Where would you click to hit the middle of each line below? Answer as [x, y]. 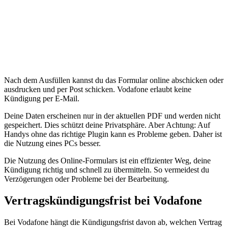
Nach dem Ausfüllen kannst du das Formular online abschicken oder [114, 80]
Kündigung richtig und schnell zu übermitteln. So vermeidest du [107, 170]
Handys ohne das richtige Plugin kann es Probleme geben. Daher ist [113, 134]
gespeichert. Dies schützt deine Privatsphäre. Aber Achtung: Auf [107, 125]
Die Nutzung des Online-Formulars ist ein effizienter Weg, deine [107, 161]
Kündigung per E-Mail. [42, 99]
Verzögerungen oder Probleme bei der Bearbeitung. [87, 179]
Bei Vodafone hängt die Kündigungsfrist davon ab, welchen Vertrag [113, 222]
